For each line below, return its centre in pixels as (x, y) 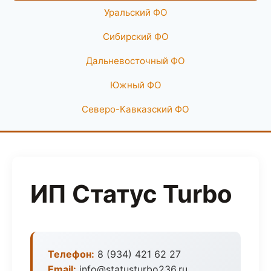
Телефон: (71, 254)
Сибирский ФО (135, 37)
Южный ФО (135, 85)
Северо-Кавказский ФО (135, 109)
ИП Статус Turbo (131, 194)
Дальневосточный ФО (135, 61)
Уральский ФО (135, 12)
